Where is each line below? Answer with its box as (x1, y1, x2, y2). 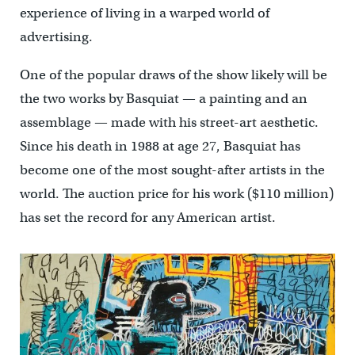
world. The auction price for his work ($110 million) (19, 185, 334, 202)
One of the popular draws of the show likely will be (19, 66, 327, 83)
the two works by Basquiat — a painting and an (19, 90, 307, 107)
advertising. (19, 28, 93, 45)
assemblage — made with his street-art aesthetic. (19, 113, 319, 131)
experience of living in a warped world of (19, 4, 269, 21)
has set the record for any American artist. (19, 208, 276, 226)
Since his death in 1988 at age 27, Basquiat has (19, 137, 300, 155)
